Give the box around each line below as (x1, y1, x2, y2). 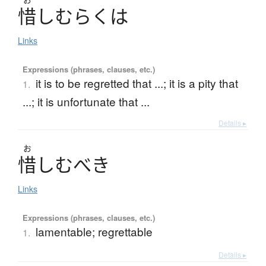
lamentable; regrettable (35, 223, 153, 240)
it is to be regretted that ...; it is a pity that (35, 75, 238, 91)
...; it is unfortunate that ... (22, 93, 150, 110)
